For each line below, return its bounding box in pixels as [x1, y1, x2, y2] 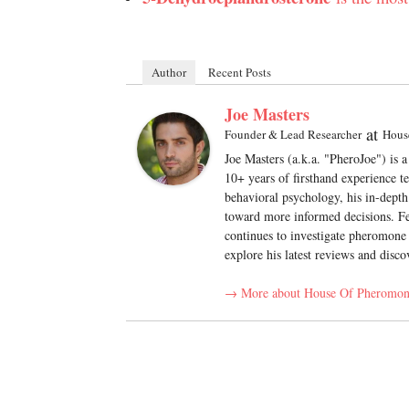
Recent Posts [208, 64, 272, 80]
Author [152, 64, 187, 80]
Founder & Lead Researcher [225, 126, 362, 142]
